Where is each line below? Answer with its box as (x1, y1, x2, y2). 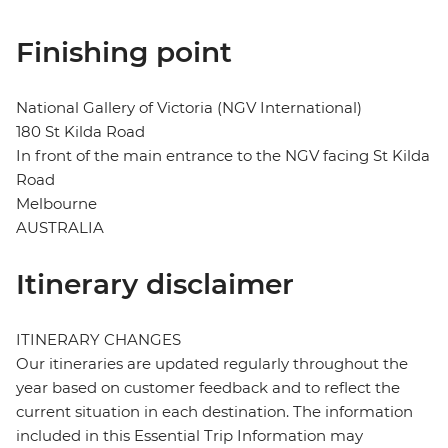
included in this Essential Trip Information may (16, 426, 363, 446)
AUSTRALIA (16, 218, 104, 238)
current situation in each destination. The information (16, 402, 413, 422)
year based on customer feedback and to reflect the (16, 378, 400, 398)
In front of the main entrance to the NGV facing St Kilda (16, 146, 430, 166)
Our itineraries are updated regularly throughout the (16, 354, 408, 374)
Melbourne (16, 194, 97, 214)
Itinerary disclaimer (16, 267, 294, 302)
